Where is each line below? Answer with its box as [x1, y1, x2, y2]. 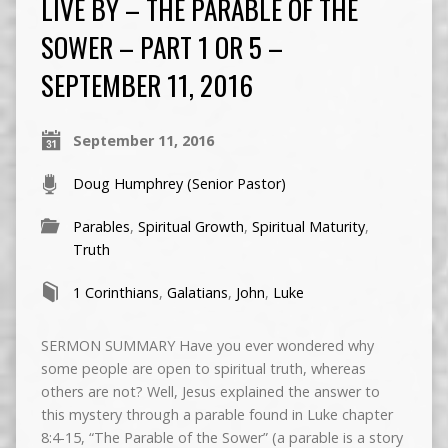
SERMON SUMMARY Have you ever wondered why [40, 335, 374, 355]
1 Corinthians [72, 282, 159, 302]
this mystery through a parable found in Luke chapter [40, 404, 393, 424]
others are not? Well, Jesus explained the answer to [40, 381, 380, 401]
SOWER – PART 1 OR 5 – [40, 25, 283, 67]
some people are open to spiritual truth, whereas [40, 358, 366, 378]
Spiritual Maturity [251, 216, 365, 236]
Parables [72, 216, 130, 236]
